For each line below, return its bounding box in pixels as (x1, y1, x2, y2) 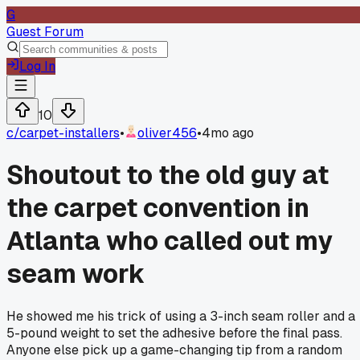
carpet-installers (19, 125, 120, 141)
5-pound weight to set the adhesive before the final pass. (6, 324, 342, 342)
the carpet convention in (6, 191, 309, 225)
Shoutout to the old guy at (6, 158, 329, 192)
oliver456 (137, 125, 197, 141)
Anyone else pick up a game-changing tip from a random (6, 341, 342, 358)
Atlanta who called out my (6, 224, 333, 258)
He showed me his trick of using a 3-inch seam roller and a (6, 307, 355, 325)
